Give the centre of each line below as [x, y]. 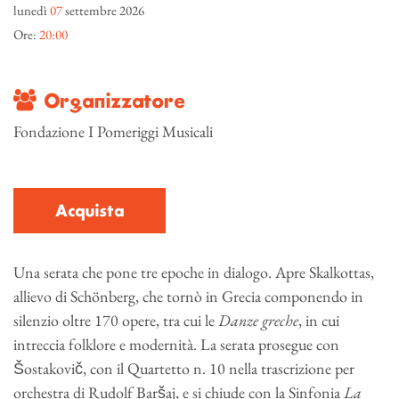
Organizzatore [111, 102]
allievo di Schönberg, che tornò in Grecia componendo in [188, 296]
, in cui [319, 320]
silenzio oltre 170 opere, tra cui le [116, 320]
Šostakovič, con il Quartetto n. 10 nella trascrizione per [184, 368]
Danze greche [258, 320]
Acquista [90, 212]
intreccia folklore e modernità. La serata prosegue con [176, 344]
